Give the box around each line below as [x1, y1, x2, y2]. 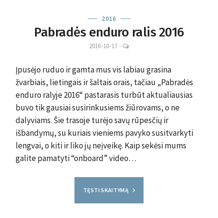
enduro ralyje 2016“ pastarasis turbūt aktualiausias [16, 90, 193, 100]
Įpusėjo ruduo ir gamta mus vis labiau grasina [16, 64, 171, 75]
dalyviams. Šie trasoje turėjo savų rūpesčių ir [16, 115, 168, 126]
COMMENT [128, 57, 158, 65]
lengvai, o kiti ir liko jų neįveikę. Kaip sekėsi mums [16, 140, 186, 151]
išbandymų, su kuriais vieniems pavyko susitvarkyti [16, 127, 193, 138]
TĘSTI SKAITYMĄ [83, 186, 129, 194]
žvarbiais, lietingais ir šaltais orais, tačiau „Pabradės [16, 77, 193, 88]
